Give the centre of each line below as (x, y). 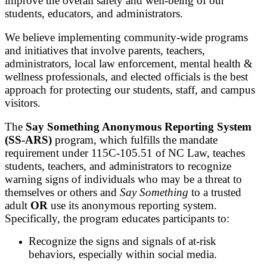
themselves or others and (62, 193)
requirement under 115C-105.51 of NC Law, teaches (125, 153)
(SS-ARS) (28, 140)
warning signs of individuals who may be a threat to (123, 179)
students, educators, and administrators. (94, 14)
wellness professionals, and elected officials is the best (126, 77)
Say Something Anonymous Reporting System (139, 127)
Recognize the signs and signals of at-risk (122, 241)
